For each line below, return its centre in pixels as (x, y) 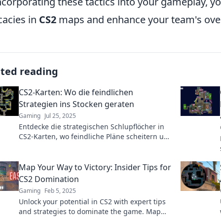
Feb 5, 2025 (60, 190)
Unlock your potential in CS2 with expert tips (92, 201)
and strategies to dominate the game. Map (90, 211)
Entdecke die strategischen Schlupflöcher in (92, 126)
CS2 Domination (49, 179)
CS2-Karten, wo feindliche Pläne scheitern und (96, 136)
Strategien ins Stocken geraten (76, 104)
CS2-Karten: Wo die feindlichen (76, 92)
